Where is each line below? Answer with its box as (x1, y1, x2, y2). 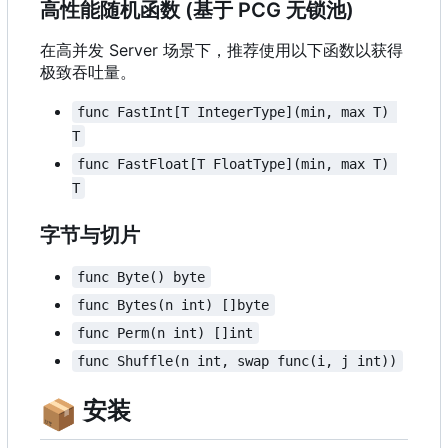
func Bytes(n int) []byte (77, 296, 270, 313)
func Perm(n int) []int (77, 324, 254, 341)
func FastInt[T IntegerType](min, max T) (77, 103, 398, 120)
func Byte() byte (77, 268, 206, 285)
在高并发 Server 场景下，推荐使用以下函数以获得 (40, 39, 403, 60)
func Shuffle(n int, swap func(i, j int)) (77, 352, 398, 369)
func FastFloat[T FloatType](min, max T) (77, 155, 398, 172)
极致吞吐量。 (40, 61, 136, 82)
